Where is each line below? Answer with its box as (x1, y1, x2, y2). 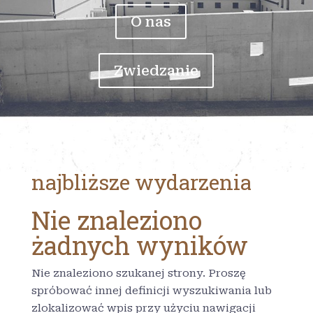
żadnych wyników (31, 228, 248, 262)
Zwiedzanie (114, 62, 199, 79)
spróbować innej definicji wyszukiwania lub (31, 284, 272, 297)
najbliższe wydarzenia (31, 168, 252, 196)
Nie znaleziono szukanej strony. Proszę (31, 267, 246, 279)
